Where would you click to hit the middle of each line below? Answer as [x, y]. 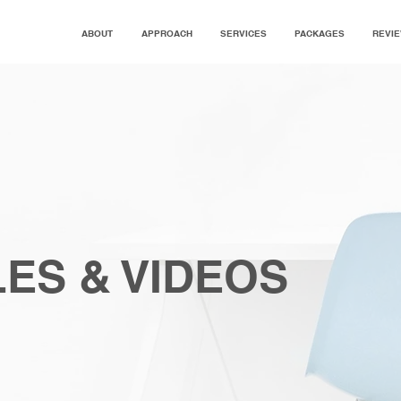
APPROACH [166, 33]
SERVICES [243, 33]
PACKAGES [319, 33]
